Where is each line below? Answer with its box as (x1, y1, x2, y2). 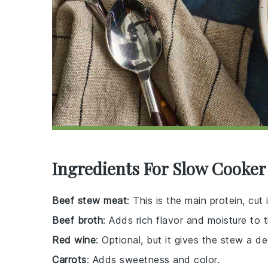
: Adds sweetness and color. (86, 254, 220, 266)
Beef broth (52, 214, 103, 226)
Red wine (52, 234, 96, 246)
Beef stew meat (52, 194, 127, 206)
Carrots (52, 254, 87, 266)
